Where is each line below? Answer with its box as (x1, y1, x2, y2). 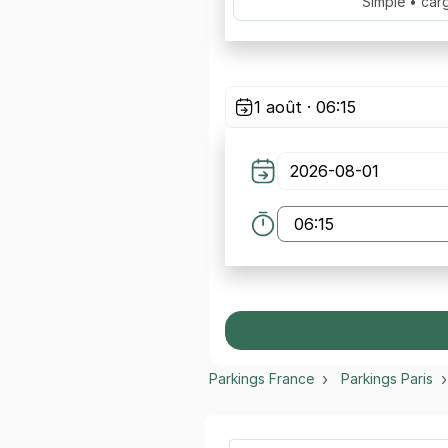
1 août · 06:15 (254, 97, 356, 117)
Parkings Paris (341, 370, 433, 387)
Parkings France (209, 370, 314, 387)
